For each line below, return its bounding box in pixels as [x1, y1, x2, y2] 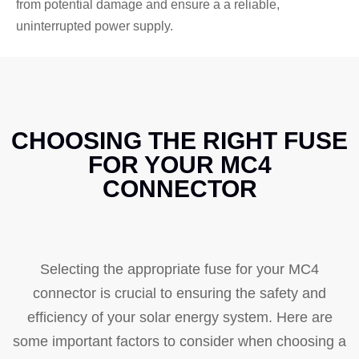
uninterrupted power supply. [16, 18, 173, 33]
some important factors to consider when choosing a [13, 333, 346, 349]
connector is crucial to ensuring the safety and [33, 284, 326, 301]
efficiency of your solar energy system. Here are [26, 309, 333, 325]
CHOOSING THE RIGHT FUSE [11, 127, 348, 154]
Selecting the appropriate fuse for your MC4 [40, 260, 319, 277]
